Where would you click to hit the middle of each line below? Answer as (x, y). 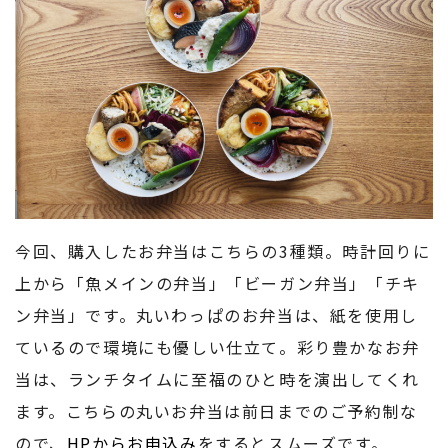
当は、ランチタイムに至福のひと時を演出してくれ (217, 379)
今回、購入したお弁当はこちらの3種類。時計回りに (223, 251)
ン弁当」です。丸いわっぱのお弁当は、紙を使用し (216, 315)
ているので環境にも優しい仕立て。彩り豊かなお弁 (217, 347)
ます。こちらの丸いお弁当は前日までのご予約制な (216, 411)
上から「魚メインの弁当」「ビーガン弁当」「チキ (217, 283)
